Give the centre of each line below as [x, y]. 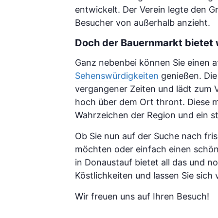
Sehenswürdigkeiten [117, 76]
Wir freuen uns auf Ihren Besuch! [142, 196]
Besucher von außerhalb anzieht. [143, 23]
